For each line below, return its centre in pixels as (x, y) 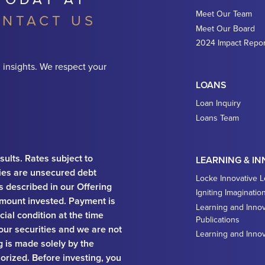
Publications (218, 219)
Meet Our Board (225, 28)
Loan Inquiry (218, 103)
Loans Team (217, 117)
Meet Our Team (224, 14)
